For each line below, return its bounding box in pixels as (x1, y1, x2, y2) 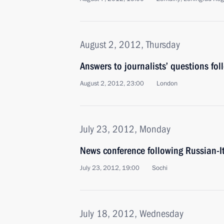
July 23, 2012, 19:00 (80, 163, 139, 172)
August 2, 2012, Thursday (80, 38, 180, 50)
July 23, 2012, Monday (80, 123, 170, 135)
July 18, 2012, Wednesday (80, 207, 183, 219)
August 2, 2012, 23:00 (80, 79, 144, 88)
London (156, 79, 177, 88)
